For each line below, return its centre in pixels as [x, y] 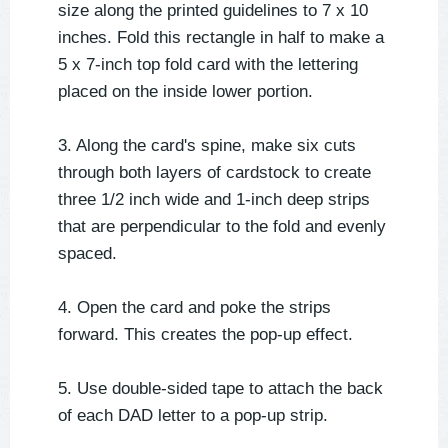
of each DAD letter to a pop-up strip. [193, 416]
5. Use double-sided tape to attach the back [220, 389]
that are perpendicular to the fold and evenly [222, 227]
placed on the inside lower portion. [185, 92]
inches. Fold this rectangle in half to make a [221, 38]
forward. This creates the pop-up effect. [205, 335]
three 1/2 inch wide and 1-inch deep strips [214, 200]
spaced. [87, 254]
